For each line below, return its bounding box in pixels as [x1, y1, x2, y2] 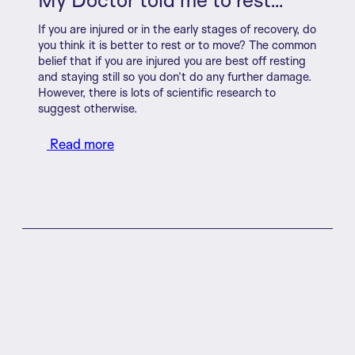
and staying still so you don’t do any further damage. [38, 68, 311, 84]
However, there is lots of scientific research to [38, 84, 276, 100]
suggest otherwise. [38, 100, 137, 116]
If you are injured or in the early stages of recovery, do [38, 21, 316, 36]
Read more [47, 135, 114, 152]
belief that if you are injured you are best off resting [38, 52, 306, 68]
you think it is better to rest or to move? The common [38, 36, 316, 52]
